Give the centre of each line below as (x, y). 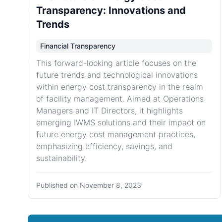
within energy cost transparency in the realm (120, 87)
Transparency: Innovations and (111, 10)
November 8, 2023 (111, 185)
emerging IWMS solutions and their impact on (121, 122)
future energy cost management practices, (116, 134)
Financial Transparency (78, 46)
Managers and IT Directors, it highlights (110, 111)
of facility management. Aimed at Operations (120, 99)
